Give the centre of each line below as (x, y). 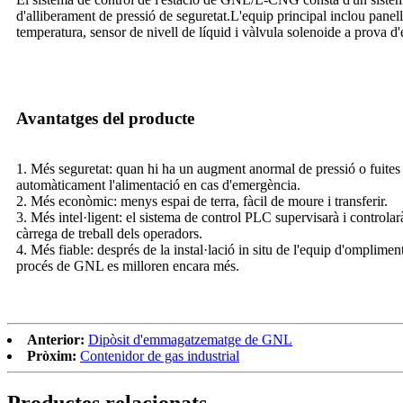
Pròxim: (52, 355)
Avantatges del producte (105, 118)
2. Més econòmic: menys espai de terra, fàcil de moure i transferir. (202, 201)
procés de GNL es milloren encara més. (128, 265)
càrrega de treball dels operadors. (109, 233)
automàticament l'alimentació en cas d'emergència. (158, 184)
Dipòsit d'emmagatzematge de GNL (190, 339)
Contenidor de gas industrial (160, 355)
